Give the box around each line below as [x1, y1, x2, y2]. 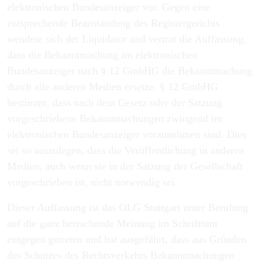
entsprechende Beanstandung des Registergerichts [7, 17, 220, 29]
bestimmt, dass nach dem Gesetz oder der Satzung [7, 97, 222, 108]
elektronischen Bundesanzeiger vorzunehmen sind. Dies [7, 128, 246, 140]
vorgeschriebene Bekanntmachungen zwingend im [7, 113, 222, 124]
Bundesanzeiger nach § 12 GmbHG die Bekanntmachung [7, 65, 252, 77]
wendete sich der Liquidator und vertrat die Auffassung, [7, 33, 246, 45]
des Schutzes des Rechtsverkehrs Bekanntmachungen [7, 249, 235, 261]
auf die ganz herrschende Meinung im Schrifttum [7, 217, 217, 229]
